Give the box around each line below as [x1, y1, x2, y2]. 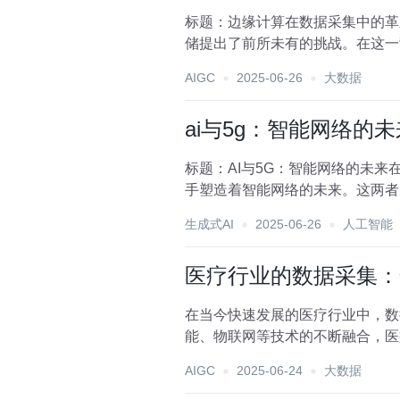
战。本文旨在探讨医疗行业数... [185, 350, 381, 365]
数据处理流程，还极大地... [185, 57, 353, 72]
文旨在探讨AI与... [185, 204, 295, 219]
